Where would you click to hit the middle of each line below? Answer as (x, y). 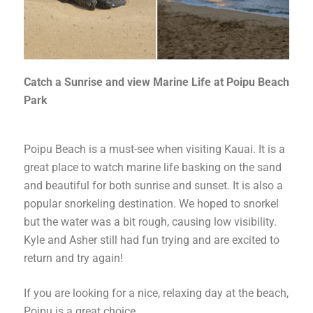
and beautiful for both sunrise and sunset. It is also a (153, 186)
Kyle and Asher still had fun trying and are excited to (152, 240)
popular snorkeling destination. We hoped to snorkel (151, 204)
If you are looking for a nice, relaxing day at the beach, (156, 293)
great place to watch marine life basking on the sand (153, 168)
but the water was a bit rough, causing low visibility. (150, 222)
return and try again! (73, 259)
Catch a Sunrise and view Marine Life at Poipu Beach (156, 82)
